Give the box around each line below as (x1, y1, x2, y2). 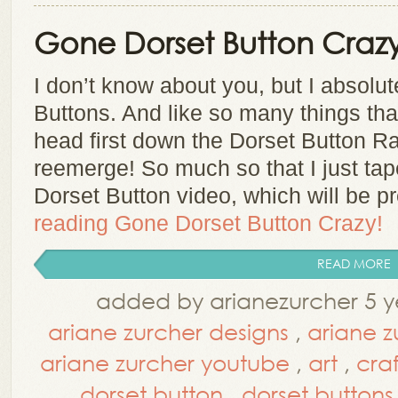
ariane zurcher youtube (40, 348, 290, 376)
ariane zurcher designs (48, 317, 289, 345)
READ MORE (317, 255, 391, 272)
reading (34, 211, 115, 235)
